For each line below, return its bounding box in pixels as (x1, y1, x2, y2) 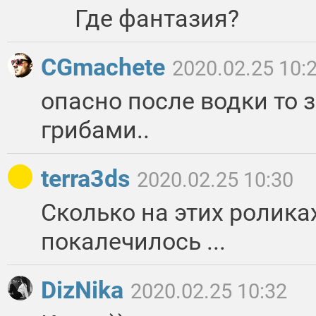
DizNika (41, 276, 129, 305)
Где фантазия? (75, 4, 239, 33)
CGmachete (41, 53, 171, 82)
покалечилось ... (41, 227, 226, 256)
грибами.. (41, 116, 150, 145)
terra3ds (41, 164, 135, 193)
